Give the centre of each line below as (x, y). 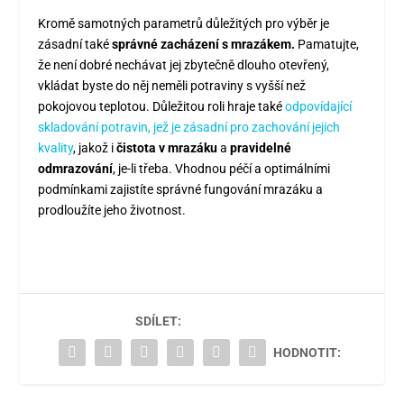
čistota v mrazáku (167, 147)
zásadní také (75, 44)
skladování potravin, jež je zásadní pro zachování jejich (189, 127)
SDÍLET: (158, 321)
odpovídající (319, 106)
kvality (56, 147)
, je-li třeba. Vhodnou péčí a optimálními (222, 168)
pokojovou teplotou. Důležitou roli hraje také (161, 106)
